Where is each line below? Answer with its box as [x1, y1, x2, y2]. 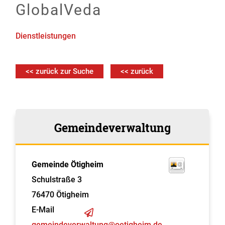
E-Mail [32, 205, 55, 214]
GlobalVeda [16, 1, 102, 19]
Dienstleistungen [16, 31, 76, 41]
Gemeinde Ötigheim [32, 160, 104, 169]
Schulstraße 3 [32, 175, 82, 184]
